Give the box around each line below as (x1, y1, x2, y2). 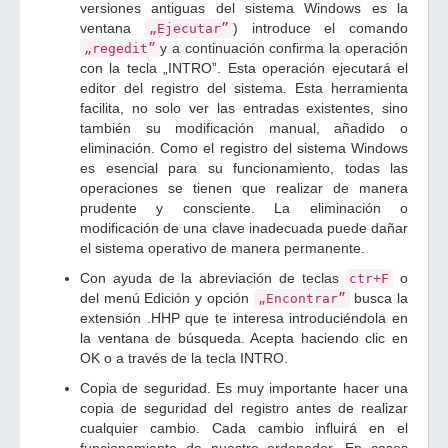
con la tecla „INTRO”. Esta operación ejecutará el (80, 60, 408, 76)
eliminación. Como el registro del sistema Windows (80, 140, 408, 156)
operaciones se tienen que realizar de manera (80, 180, 408, 196)
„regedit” (84, 41, 156, 56)
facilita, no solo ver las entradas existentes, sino (80, 100, 408, 116)
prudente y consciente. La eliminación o (80, 200, 408, 216)
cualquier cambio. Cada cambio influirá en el (80, 420, 408, 436)
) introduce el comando (232, 20, 408, 36)
